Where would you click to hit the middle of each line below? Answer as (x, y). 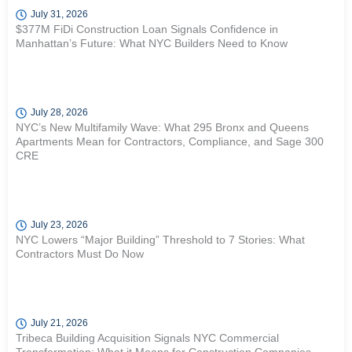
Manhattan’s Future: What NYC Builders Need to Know (152, 43)
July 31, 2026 (59, 14)
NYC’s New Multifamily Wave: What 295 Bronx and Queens (162, 127)
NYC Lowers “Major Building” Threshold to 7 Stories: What (160, 240)
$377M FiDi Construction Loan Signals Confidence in (147, 29)
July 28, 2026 (59, 112)
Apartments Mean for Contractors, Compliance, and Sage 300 (170, 141)
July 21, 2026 (59, 323)
